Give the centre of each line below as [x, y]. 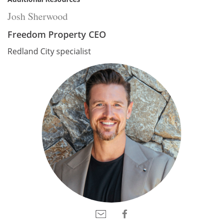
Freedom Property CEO [57, 34]
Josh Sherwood [38, 16]
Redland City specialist [49, 51]
